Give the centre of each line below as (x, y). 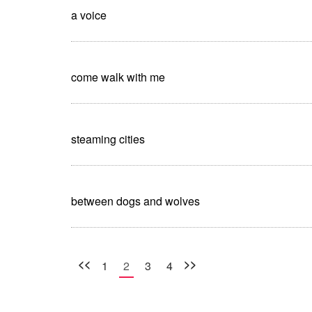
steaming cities (108, 139)
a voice (89, 15)
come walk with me (118, 77)
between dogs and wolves (135, 201)
